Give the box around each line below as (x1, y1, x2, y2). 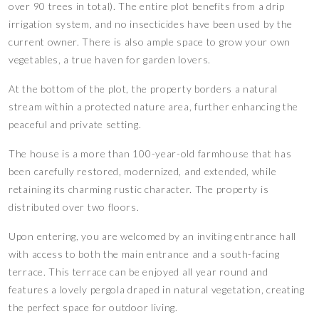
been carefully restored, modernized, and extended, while (9, 165, 277, 178)
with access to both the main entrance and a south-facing (9, 248, 280, 261)
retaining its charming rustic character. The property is (9, 183, 269, 196)
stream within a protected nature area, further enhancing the (9, 100, 299, 113)
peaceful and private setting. (9, 118, 142, 131)
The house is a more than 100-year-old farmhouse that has (9, 147, 292, 160)
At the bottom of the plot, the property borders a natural (9, 83, 278, 95)
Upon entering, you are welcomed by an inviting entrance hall (9, 230, 297, 243)
